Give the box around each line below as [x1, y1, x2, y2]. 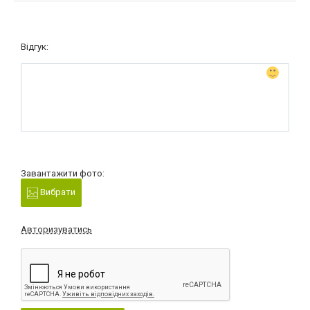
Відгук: [21, 42, 48, 53]
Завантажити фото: [21, 168, 104, 179]
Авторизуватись [21, 224, 92, 235]
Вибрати [38, 187, 75, 198]
